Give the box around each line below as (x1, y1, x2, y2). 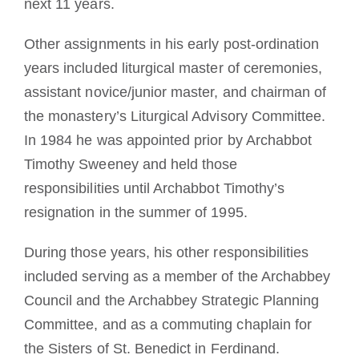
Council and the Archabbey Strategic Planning (23, 292, 320, 309)
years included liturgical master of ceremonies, (23, 59, 323, 76)
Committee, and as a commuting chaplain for (23, 316, 313, 333)
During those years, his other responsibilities (23, 244, 309, 260)
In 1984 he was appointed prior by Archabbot (23, 131, 313, 148)
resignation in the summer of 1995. (23, 204, 248, 220)
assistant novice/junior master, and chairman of (23, 83, 327, 100)
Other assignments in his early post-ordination (23, 35, 320, 52)
